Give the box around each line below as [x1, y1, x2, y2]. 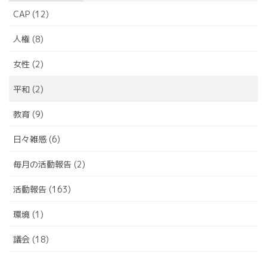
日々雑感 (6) [13, 133, 60, 145]
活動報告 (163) [13, 183, 71, 195]
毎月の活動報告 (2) [13, 158, 85, 170]
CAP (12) [13, 8, 49, 20]
